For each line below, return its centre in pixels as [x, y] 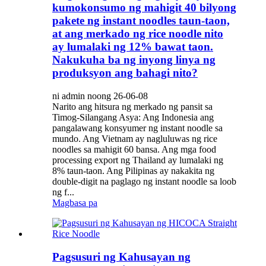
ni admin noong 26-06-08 [100, 96]
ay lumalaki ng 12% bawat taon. [133, 47]
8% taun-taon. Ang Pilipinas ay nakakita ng [133, 170]
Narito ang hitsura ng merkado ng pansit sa [132, 106]
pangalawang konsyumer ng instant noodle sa [137, 128]
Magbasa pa [75, 202]
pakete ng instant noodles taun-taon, [141, 21]
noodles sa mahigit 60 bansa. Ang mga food [134, 149]
